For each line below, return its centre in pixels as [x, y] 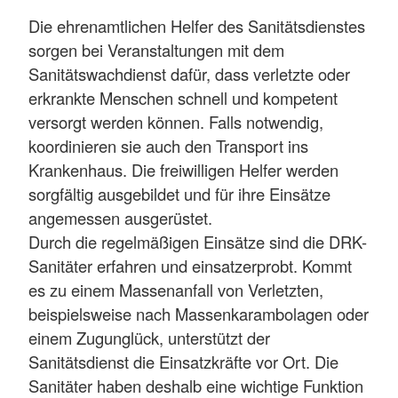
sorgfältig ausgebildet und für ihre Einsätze [179, 194]
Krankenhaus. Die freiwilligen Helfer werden [183, 170]
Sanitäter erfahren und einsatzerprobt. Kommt [190, 266]
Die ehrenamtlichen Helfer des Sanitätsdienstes [197, 26]
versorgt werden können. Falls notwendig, [176, 122]
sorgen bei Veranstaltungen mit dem [156, 50]
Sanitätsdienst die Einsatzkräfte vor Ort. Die [183, 362]
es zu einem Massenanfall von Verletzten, [176, 290]
